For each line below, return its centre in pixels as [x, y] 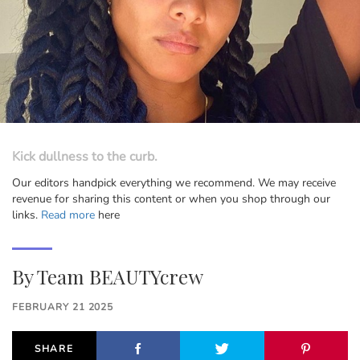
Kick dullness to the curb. [85, 157]
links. [27, 215]
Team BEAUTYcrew [120, 277]
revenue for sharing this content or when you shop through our [171, 199]
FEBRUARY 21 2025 [63, 307]
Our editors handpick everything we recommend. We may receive [174, 183]
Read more [68, 215]
